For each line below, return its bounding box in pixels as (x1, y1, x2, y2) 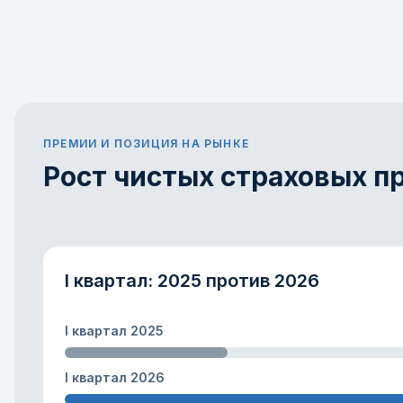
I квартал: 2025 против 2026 (65, 270, 319, 291)
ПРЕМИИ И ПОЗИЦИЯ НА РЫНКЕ (43, 137, 249, 150)
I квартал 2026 (65, 370, 165, 385)
